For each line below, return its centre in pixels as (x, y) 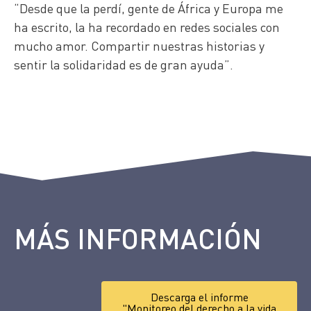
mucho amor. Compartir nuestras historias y (139, 46)
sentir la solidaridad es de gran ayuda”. (124, 65)
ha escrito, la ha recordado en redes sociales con (147, 27)
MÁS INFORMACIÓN (138, 238)
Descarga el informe (199, 297)
